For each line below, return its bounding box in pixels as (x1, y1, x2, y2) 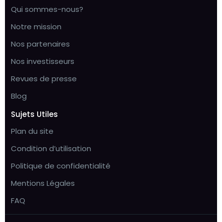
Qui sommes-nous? (11, 4, 83, 15)
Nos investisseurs (11, 56, 74, 67)
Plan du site (11, 126, 54, 137)
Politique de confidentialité (11, 161, 111, 171)
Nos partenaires (11, 39, 70, 50)
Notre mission (11, 21, 61, 32)
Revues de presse (11, 73, 77, 84)
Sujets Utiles (11, 109, 58, 120)
